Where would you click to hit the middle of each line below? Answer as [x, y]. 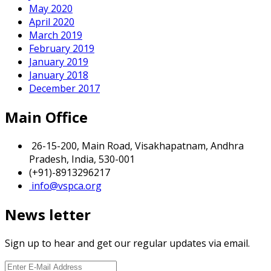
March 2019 [56, 35]
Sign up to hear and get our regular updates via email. [127, 243]
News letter [48, 214]
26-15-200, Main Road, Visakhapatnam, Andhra [136, 145]
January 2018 [59, 75]
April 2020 [52, 21]
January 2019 [59, 61]
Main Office [46, 117]
